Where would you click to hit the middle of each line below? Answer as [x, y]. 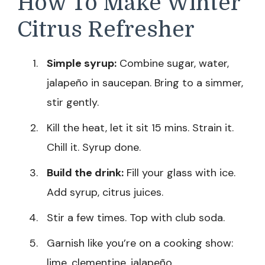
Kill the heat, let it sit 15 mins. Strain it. [140, 128]
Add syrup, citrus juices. [105, 192]
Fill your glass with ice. [180, 173]
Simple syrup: [82, 63]
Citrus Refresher [106, 29]
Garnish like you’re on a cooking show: [140, 243]
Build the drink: [85, 173]
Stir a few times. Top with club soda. [136, 218]
